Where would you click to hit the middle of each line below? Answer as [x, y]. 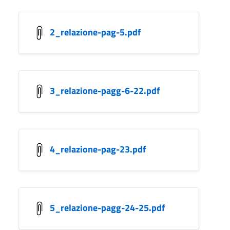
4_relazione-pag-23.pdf [98, 149]
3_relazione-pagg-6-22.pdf [105, 90]
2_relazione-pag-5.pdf [95, 32]
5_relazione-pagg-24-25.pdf [107, 207]
